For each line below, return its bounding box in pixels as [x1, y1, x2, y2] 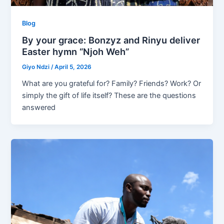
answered [22, 103, 56, 112]
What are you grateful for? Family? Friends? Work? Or [22, 79, 201, 88]
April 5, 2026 [54, 63, 92, 71]
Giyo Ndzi [22, 63, 51, 71]
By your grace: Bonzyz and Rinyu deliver [22, 34, 200, 46]
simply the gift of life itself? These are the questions [22, 91, 196, 100]
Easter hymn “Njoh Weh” [22, 46, 129, 57]
